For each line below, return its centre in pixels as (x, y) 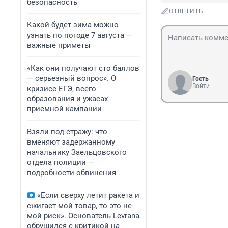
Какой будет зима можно (73, 25)
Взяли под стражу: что (67, 132)
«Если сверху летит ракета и (88, 195)
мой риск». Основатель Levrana (83, 216)
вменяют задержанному (71, 142)
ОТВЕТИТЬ (186, 11)
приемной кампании (64, 109)
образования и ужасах (67, 99)
